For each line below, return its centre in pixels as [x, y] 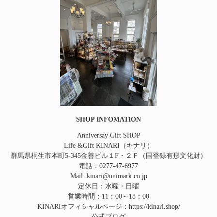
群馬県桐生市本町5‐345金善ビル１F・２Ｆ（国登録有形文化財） [108, 156]
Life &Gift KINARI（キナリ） [108, 146]
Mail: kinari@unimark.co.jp [108, 176]
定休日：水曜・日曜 [108, 186]
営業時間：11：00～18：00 [108, 197]
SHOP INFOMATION [108, 120]
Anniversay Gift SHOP [108, 136]
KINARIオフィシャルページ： [83, 207]
